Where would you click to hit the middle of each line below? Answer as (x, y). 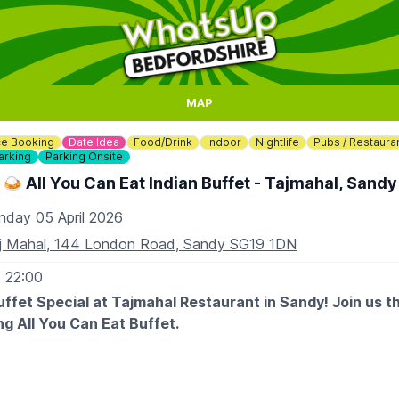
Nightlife (277, 142)
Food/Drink (163, 142)
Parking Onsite (84, 156)
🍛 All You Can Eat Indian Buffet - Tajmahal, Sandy (199, 183)
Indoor (224, 142)
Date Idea (94, 142)
